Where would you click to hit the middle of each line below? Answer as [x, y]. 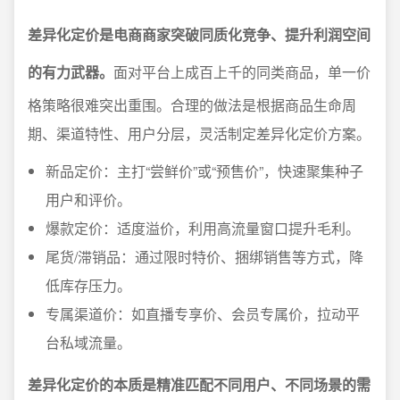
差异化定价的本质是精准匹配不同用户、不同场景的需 [199, 384]
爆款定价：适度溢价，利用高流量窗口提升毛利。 [203, 228]
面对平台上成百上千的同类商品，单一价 [242, 71]
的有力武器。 [71, 71]
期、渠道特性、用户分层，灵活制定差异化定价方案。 [199, 133]
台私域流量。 [88, 342]
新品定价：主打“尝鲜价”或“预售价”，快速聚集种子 [204, 171]
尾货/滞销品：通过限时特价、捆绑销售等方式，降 [204, 256]
